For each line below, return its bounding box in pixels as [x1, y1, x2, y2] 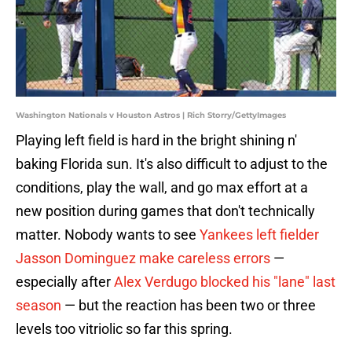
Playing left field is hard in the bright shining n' [16, 132, 297, 149]
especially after [16, 273, 114, 291]
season [16, 297, 61, 314]
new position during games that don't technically [16, 203, 315, 220]
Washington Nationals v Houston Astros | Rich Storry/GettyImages [16, 110, 286, 121]
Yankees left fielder [196, 226, 319, 244]
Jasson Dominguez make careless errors [16, 250, 270, 267]
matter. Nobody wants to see [16, 226, 196, 244]
